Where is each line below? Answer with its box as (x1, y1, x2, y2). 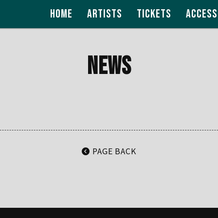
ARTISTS (87, 7, 122, 21)
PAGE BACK (90, 145, 136, 157)
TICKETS (137, 7, 171, 21)
